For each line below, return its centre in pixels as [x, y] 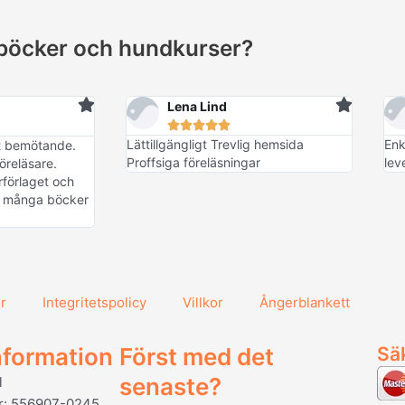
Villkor [203, 303]
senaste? [170, 387]
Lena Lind [197, 107]
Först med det [197, 357]
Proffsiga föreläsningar [193, 163]
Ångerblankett [305, 303]
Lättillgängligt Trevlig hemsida [215, 145]
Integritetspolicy [94, 303]
